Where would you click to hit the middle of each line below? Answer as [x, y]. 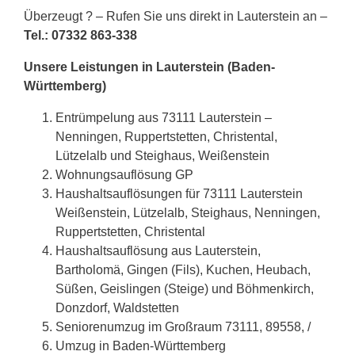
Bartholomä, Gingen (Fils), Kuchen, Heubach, [183, 270]
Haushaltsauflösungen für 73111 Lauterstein [179, 194]
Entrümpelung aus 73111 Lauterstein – [164, 118]
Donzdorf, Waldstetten [117, 308]
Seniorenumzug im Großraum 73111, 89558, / [183, 327]
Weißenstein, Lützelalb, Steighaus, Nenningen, [188, 213]
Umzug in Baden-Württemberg [141, 346]
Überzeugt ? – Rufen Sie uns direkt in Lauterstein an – [176, 17]
